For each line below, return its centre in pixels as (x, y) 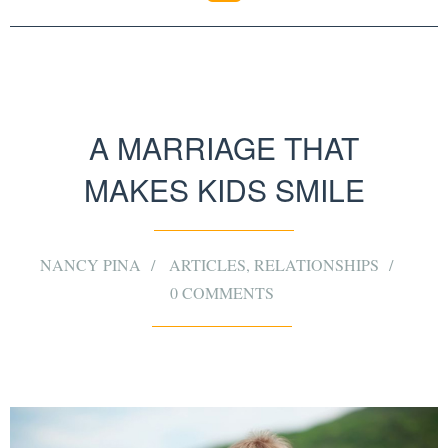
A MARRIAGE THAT (224, 148)
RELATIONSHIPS (316, 265)
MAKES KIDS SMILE (224, 190)
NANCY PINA (90, 265)
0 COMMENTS (221, 293)
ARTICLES (207, 265)
